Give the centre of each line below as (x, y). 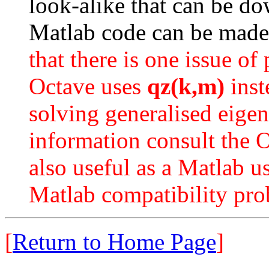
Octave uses (88, 86)
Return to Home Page (114, 242)
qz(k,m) (186, 86)
